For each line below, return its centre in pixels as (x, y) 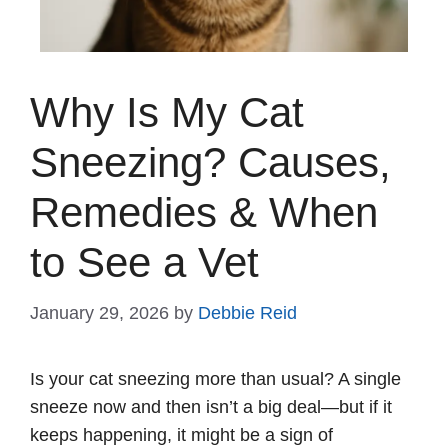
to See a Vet (144, 263)
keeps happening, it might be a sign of (181, 435)
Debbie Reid (247, 313)
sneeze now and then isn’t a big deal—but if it (211, 407)
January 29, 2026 (99, 313)
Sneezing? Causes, (210, 163)
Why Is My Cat (167, 113)
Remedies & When (204, 213)
